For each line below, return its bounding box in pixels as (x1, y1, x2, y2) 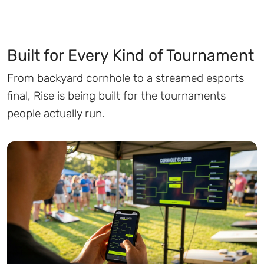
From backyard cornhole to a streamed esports (7, 71, 244, 85)
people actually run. (7, 106, 105, 120)
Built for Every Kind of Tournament (7, 45, 254, 65)
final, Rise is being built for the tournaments (7, 88, 226, 103)
